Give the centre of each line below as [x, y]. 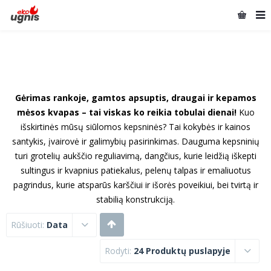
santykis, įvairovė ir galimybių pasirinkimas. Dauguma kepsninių [135, 141]
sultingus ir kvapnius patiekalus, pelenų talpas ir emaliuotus [135, 170]
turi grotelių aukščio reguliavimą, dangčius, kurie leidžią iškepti [135, 156]
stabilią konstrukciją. [135, 199]
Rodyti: [119, 251]
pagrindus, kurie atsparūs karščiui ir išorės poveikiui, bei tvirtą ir [135, 185]
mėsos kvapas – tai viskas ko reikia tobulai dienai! [126, 112]
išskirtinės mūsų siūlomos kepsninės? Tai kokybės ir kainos [135, 127]
